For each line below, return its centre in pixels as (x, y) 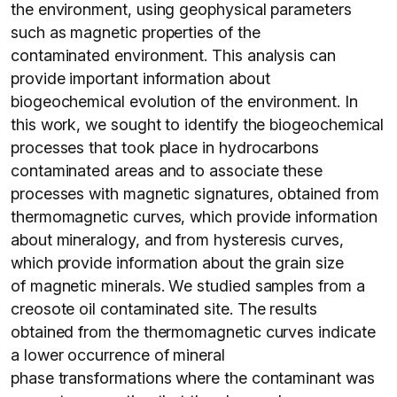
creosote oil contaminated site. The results (164, 309)
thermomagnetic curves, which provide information (194, 217)
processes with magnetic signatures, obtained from (195, 194)
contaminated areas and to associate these (167, 171)
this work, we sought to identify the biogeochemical (198, 125)
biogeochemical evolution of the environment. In (184, 101)
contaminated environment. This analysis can (173, 55)
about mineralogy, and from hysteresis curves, (177, 240)
